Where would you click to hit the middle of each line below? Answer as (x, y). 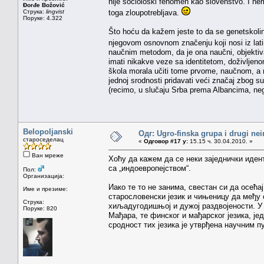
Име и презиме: (45, 189)
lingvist (55, 11)
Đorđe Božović (44, 5)
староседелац (43, 139)
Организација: (44, 176)
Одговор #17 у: (166, 141)
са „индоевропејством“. (150, 168)
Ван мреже (47, 155)
